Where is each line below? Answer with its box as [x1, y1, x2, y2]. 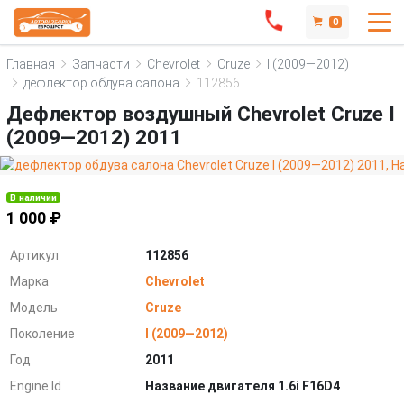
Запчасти [72, 56, 130, 71]
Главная [6, 56, 55, 71]
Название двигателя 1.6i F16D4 [145, 378, 341, 393]
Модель [10, 299, 59, 315]
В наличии [10, 191, 58, 204]
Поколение [10, 326, 76, 341]
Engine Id [10, 378, 62, 393]
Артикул [10, 247, 60, 262]
